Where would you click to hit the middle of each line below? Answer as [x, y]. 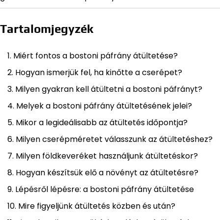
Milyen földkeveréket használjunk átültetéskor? [107, 156]
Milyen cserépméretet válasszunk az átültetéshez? [114, 139]
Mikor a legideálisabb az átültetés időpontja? [102, 123]
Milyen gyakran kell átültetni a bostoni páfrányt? [109, 89]
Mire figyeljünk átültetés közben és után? [97, 206]
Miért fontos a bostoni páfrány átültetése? [96, 56]
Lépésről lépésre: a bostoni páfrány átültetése [105, 190]
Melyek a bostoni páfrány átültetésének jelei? [104, 106]
